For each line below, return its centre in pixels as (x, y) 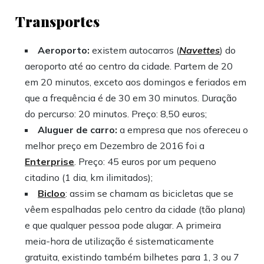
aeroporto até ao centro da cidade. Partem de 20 (129, 66)
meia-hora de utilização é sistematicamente (120, 241)
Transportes (58, 22)
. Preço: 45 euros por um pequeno (146, 162)
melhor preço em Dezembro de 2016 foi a (115, 146)
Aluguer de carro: (78, 130)
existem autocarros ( (135, 50)
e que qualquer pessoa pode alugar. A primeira (123, 225)
